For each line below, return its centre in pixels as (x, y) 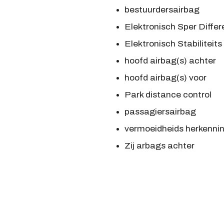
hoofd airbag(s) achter (170, 61)
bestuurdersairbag (162, 10)
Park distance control (168, 95)
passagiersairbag (160, 112)
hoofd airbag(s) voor (165, 78)
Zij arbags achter (159, 146)
